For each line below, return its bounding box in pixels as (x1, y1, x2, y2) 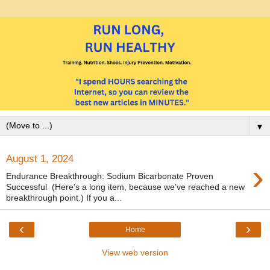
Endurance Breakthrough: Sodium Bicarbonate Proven (6, 171, 213, 181)
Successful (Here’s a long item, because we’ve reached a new (6, 181, 245, 192)
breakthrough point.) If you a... (6, 192, 122, 202)
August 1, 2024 (6, 152, 74, 165)
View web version (102, 247, 168, 257)
